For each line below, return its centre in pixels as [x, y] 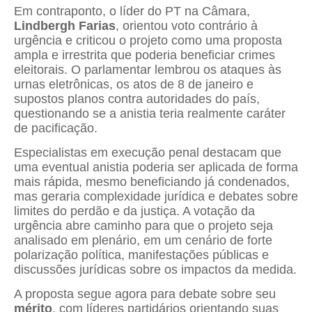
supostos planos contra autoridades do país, [137, 99]
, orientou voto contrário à [187, 25]
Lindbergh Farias [65, 25]
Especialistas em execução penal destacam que [148, 152]
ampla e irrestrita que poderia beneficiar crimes [145, 55]
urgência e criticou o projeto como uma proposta [148, 40]
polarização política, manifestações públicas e [141, 255]
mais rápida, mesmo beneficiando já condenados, [152, 181]
